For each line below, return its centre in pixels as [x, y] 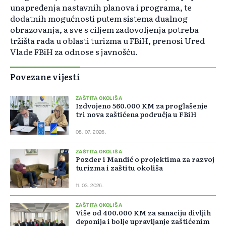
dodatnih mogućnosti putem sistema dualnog [99, 18]
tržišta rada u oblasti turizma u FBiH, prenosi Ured [107, 41]
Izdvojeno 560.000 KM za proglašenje [142, 106]
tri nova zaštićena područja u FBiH [136, 114]
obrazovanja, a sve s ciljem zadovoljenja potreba [104, 30]
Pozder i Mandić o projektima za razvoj [145, 159]
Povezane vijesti [45, 77]
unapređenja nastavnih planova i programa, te [101, 7]
